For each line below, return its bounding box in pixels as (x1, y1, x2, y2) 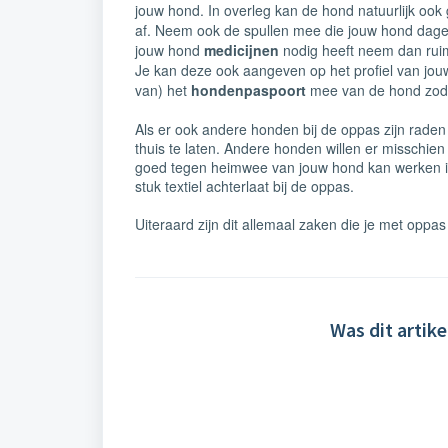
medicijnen (204, 40, 279, 60)
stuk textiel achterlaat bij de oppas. (135, 176, 354, 196)
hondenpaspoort (191, 80, 306, 100)
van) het (135, 80, 191, 100)
